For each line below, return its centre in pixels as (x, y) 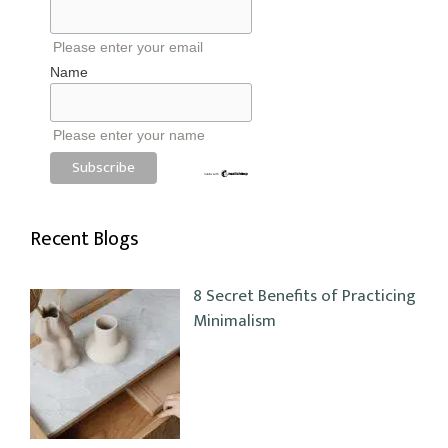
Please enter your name (129, 134)
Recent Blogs (84, 239)
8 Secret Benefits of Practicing (304, 296)
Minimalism (234, 321)
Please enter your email (128, 46)
